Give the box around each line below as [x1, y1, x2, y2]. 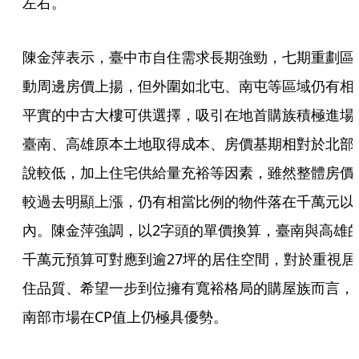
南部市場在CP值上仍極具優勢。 [22, 307, 228, 326]
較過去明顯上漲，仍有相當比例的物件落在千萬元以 [22, 192, 354, 211]
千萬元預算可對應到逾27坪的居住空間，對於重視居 [22, 249, 356, 268]
